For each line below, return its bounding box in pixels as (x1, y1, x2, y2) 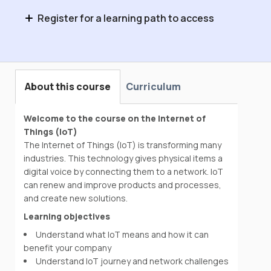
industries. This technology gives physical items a (24, 152, 223, 164)
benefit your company (24, 241, 112, 253)
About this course (25, 79, 111, 93)
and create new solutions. (24, 192, 128, 204)
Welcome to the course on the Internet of (24, 112, 206, 124)
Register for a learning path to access (37, 11, 214, 25)
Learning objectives (24, 210, 111, 222)
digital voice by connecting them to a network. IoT (24, 165, 224, 177)
